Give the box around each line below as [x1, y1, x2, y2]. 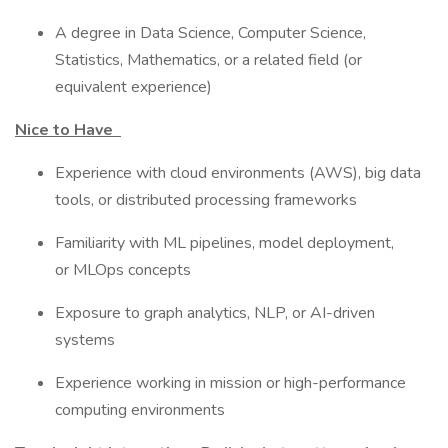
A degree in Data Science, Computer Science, [55, 22, 366, 44]
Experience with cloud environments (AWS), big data [55, 162, 421, 184]
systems [55, 329, 115, 351]
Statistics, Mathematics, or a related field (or [55, 49, 362, 71]
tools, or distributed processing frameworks [55, 189, 357, 211]
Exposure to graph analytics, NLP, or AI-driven [55, 302, 375, 324]
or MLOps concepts [55, 259, 191, 281]
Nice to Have [15, 119, 117, 141]
